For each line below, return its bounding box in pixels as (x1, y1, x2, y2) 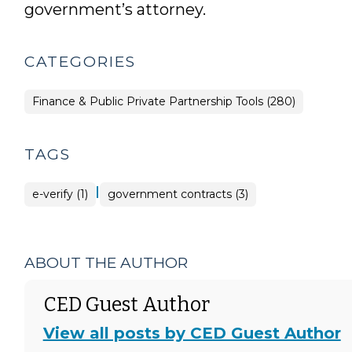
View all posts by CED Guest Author (42, 323, 341, 343)
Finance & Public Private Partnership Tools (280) (31, 93, 295, 108)
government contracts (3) (107, 186, 248, 201)
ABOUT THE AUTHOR (24, 253, 188, 272)
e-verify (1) (31, 186, 88, 201)
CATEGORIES (24, 52, 136, 71)
